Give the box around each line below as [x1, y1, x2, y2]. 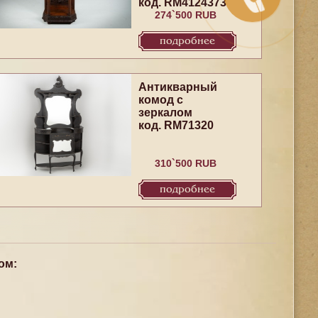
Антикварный [138, 81, 218, 93]
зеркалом [138, 106, 193, 119]
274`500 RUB [155, 9, 217, 21]
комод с [138, 94, 184, 106]
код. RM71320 [138, 119, 214, 131]
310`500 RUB [155, 158, 217, 169]
